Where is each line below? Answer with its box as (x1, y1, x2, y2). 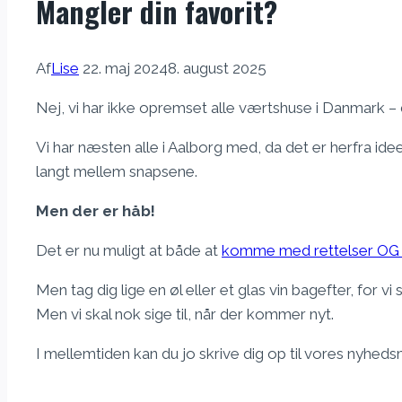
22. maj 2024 (83, 59, 168, 78)
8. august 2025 (168, 59, 267, 78)
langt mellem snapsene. (36, 162, 197, 181)
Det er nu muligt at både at (36, 241, 222, 260)
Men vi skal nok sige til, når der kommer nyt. (36, 305, 334, 324)
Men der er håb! (36, 202, 155, 221)
